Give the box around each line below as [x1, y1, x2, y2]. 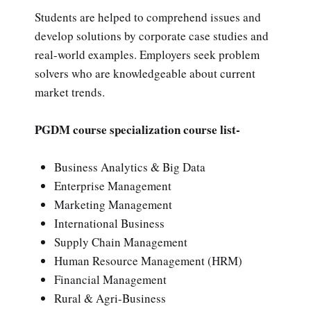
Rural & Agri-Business [54, 290, 166, 307]
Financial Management [54, 271, 167, 288]
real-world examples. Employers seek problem [35, 46, 260, 62]
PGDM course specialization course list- [35, 120, 240, 138]
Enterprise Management [54, 178, 171, 194]
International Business [54, 215, 165, 232]
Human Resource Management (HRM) [54, 253, 242, 269]
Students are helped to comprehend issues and [35, 8, 261, 25]
